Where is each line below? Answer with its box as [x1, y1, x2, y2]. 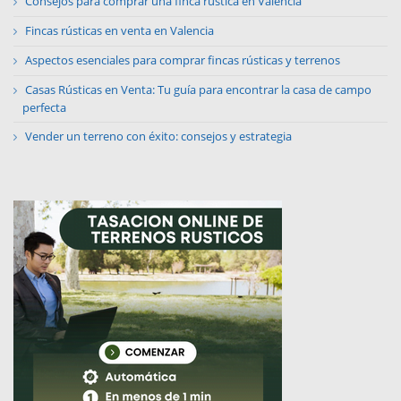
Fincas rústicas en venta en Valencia [25, 22, 214, 39]
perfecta [22, 99, 66, 116]
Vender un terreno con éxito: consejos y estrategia [25, 128, 292, 145]
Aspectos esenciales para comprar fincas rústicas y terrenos [25, 52, 340, 69]
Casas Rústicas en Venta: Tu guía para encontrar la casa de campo [25, 81, 371, 98]
